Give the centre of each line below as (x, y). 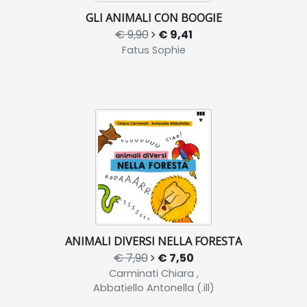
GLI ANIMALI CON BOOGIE (153, 17)
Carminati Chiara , (153, 273)
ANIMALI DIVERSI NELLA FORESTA (153, 241)
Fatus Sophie (153, 50)
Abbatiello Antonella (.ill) (153, 287)
